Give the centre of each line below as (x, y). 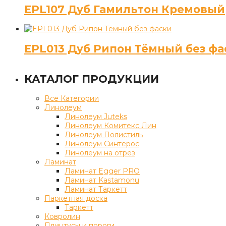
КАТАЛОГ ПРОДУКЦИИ (92, 79)
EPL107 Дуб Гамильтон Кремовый (125, 9)
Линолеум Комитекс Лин (110, 125)
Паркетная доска (76, 198)
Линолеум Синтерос (102, 144)
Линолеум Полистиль (104, 134)
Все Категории (72, 98)
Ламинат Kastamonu (102, 180)
